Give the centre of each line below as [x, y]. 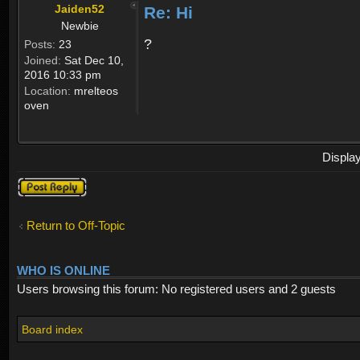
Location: [47, 90]
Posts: [40, 44]
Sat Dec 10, [92, 60]
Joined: [43, 60]
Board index [52, 330]
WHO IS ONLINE [63, 271]
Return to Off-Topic [76, 225]
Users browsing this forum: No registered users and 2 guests [176, 289]
